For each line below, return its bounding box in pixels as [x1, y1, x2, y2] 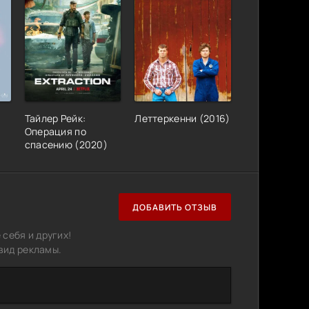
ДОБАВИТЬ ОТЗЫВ [132, 201, 217, 213]
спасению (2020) [24, 138, 108, 152]
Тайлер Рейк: [24, 112, 86, 126]
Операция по [24, 125, 86, 139]
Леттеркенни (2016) [134, 112, 230, 126]
